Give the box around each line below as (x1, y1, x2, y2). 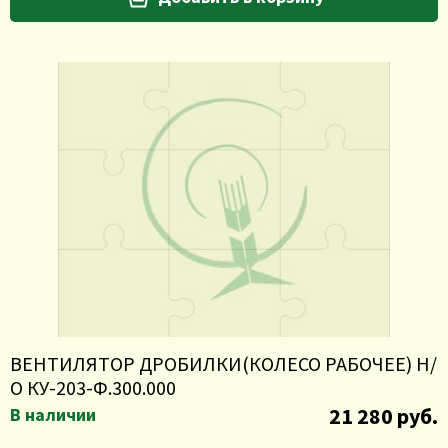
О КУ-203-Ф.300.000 (10, 375, 176, 400)
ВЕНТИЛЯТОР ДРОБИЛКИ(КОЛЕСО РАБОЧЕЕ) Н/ (10, 351, 437, 376)
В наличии (10, 403, 96, 426)
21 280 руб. (329, 402, 438, 430)
